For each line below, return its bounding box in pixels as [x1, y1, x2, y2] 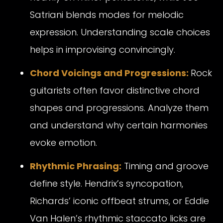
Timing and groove [121, 160, 209, 173]
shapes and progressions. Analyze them [30, 102, 209, 114]
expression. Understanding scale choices [30, 26, 210, 39]
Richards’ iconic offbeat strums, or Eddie [30, 195, 209, 208]
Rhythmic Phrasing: [30, 160, 121, 173]
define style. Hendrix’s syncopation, [30, 177, 183, 190]
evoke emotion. [30, 136, 97, 149]
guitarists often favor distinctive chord [30, 84, 200, 97]
